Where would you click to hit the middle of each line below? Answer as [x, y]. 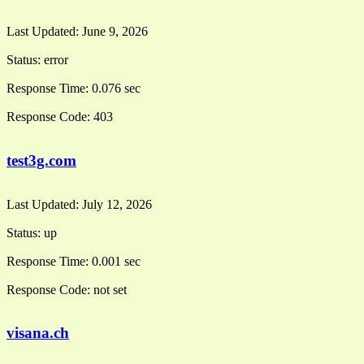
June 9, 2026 [115, 32]
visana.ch [38, 333]
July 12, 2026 [117, 204]
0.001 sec [116, 261]
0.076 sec [116, 89]
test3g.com [41, 161]
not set [110, 289]
